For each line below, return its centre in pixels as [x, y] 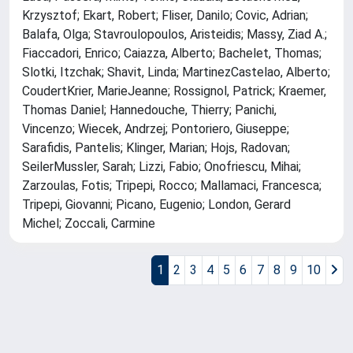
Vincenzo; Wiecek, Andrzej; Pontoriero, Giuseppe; [156, 129]
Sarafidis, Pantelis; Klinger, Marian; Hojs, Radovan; [156, 148]
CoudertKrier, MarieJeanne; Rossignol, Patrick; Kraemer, [174, 91]
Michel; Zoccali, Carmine [89, 224]
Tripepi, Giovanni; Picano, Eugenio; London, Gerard [156, 205]
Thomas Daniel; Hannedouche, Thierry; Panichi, [149, 110]
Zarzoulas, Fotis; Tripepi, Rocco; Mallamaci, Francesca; [172, 186]
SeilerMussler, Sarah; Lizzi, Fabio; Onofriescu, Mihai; [162, 167]
